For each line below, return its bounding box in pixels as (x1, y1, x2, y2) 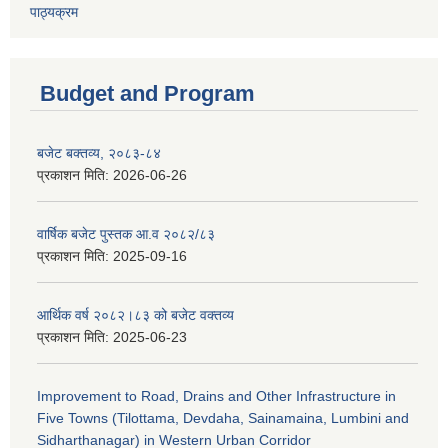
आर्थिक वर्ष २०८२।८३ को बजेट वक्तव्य (37, 307, 234, 324)
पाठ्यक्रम (30, 4, 78, 21)
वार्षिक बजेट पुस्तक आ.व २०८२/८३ (37, 226, 215, 243)
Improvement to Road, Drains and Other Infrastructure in (37, 388, 396, 405)
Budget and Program (40, 81, 255, 107)
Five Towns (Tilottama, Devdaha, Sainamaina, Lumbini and (37, 410, 409, 427)
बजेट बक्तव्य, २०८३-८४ (37, 145, 161, 162)
